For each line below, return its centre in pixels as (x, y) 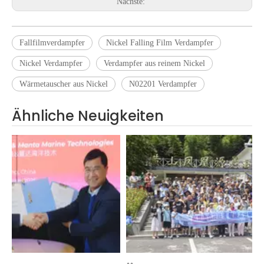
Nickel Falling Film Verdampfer (160, 42)
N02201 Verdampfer (163, 84)
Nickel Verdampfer (51, 63)
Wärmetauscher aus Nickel (64, 84)
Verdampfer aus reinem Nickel (154, 63)
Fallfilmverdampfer (52, 42)
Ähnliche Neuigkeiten (88, 115)
